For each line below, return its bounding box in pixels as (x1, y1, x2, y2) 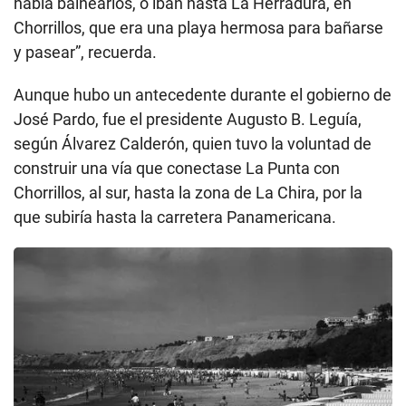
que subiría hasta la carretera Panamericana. (14, 208, 336, 227)
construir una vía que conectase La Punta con (14, 159, 340, 179)
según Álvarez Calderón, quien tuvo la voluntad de (14, 134, 372, 154)
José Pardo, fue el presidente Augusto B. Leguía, (14, 110, 362, 130)
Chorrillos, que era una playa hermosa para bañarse (14, 18, 383, 38)
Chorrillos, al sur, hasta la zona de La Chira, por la (14, 183, 362, 203)
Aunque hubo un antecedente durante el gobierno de (14, 85, 391, 105)
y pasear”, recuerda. (14, 43, 157, 63)
